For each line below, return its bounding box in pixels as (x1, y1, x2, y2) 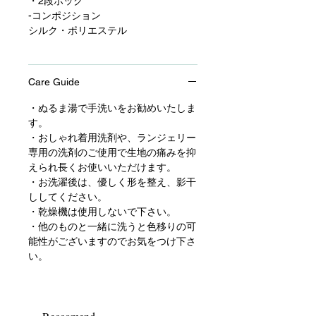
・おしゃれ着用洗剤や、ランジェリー (28, 132, 196, 144)
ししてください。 (28, 191, 107, 203)
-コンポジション (28, 10, 101, 22)
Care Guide (28, 76, 80, 88)
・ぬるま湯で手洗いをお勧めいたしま (28, 102, 196, 114)
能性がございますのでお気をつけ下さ (28, 236, 196, 248)
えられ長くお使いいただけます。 (28, 162, 176, 174)
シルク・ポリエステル (28, 25, 127, 37)
